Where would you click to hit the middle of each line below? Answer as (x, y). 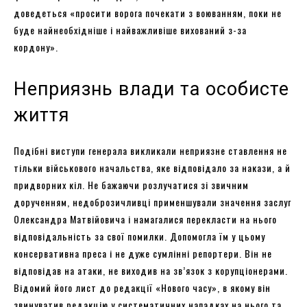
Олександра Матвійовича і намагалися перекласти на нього (145, 219)
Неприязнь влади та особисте (151, 89)
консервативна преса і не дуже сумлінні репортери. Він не (143, 254)
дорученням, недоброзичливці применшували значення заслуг (152, 202)
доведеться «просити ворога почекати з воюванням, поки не (148, 13)
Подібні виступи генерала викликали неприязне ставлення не (150, 151)
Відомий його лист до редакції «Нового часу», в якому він (142, 288)
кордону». (36, 47)
